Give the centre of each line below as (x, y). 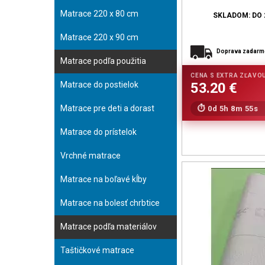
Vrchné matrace (91, 156)
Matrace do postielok (99, 85)
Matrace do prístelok (98, 132)
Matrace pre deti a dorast (107, 108)
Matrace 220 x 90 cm (99, 37)
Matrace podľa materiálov (109, 227)
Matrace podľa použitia (103, 61)
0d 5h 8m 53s (233, 109)
